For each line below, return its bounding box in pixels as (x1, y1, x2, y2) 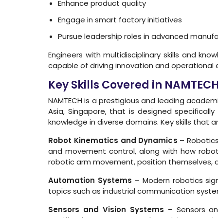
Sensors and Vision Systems (48, 204, 164, 215)
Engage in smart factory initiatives (58, 15, 182, 25)
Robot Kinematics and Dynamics (48, 135, 178, 145)
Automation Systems (48, 175, 132, 185)
